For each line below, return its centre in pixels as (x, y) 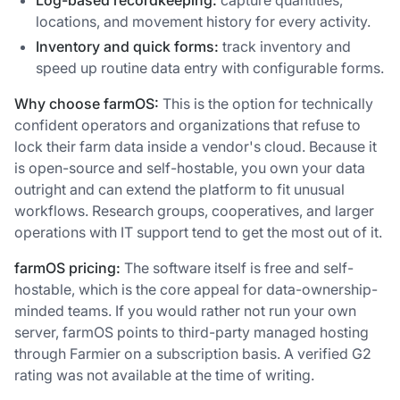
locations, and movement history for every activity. (203, 22)
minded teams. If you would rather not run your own (185, 311)
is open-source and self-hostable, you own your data (190, 168)
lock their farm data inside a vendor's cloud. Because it (196, 147)
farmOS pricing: (67, 268)
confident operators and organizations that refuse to (187, 125)
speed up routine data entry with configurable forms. (210, 68)
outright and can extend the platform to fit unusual (179, 190)
